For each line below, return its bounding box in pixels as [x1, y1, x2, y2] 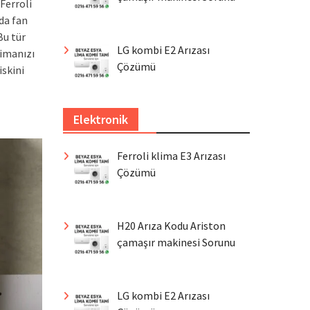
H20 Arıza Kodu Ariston [117, 219, 226, 233]
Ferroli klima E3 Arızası [117, 149, 226, 163]
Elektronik [73, 111, 128, 128]
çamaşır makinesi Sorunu [117, 235, 235, 250]
